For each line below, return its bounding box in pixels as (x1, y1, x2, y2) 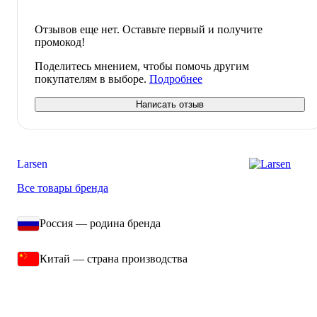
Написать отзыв (136, 98, 204, 110)
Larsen (17, 157, 47, 170)
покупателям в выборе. (35, 72, 149, 85)
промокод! (35, 35, 85, 48)
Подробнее (149, 72, 202, 85)
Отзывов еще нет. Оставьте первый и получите (35, 23, 263, 35)
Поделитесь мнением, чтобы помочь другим (35, 59, 249, 72)
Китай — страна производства (40, 252, 188, 265)
